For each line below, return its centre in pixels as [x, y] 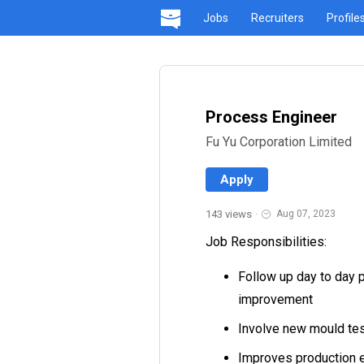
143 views [229, 214]
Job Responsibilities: [266, 242]
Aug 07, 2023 [306, 214]
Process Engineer [271, 117]
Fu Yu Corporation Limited [279, 142]
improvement [275, 299]
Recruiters [277, 17]
